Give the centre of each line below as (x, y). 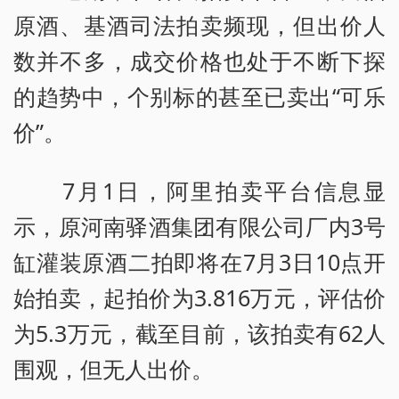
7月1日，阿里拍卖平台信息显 (199, 191)
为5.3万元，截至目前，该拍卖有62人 (199, 334)
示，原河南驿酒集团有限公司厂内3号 (199, 227)
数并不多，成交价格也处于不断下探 (199, 61)
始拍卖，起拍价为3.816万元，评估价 (199, 298)
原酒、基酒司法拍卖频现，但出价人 (199, 25)
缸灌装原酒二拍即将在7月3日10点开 (199, 262)
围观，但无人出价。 (114, 369)
